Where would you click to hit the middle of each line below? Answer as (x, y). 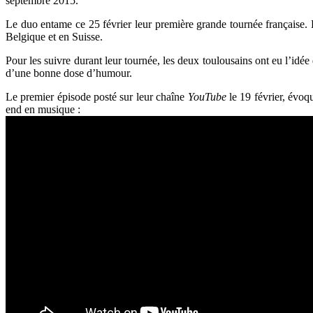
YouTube (207, 96)
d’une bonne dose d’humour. (69, 73)
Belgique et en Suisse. (54, 36)
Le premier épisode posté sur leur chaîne (97, 96)
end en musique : (43, 109)
